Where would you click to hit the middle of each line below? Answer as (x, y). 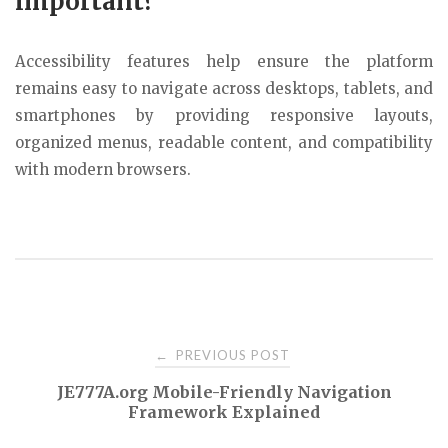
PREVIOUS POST (231, 355)
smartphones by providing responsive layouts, (224, 116)
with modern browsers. (103, 170)
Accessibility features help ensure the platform (224, 62)
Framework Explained (224, 412)
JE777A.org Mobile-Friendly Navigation (224, 392)
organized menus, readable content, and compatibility (224, 143)
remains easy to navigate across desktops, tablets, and (224, 89)
